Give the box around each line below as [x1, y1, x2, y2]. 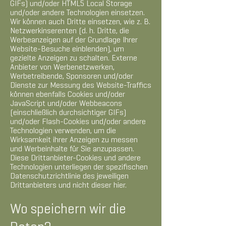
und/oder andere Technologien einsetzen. [10, 10, 145, 17]
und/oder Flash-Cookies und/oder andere [10, 119, 146, 126]
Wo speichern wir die [10, 204, 126, 216]
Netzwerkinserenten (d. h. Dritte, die [10, 28, 129, 35]
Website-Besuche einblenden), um [10, 46, 124, 53]
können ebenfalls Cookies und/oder [10, 91, 125, 98]
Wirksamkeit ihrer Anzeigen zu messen [10, 137, 138, 144]
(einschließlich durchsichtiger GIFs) [10, 109, 126, 117]
